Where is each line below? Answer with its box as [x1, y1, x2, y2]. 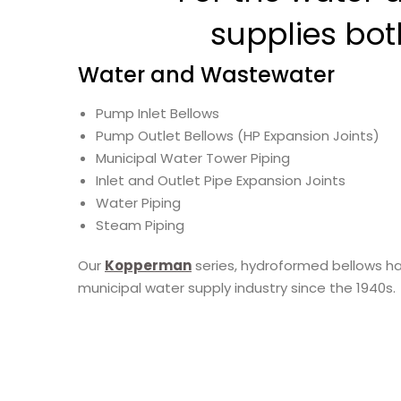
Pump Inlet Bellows [96, 104, 223, 123]
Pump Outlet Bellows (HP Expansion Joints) [96, 126, 383, 145]
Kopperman [105, 256, 192, 275]
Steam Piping [96, 216, 188, 235]
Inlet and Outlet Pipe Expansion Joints [96, 171, 349, 190]
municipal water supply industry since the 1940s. [78, 278, 396, 297]
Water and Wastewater [78, 60, 335, 90]
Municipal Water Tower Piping [96, 149, 294, 167]
